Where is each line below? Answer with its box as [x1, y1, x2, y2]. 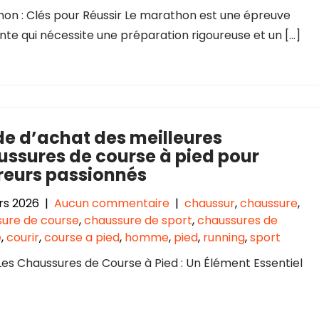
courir [6, 229, 39, 246]
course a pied [44, 229, 120, 246]
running [203, 229, 245, 246]
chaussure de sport [84, 212, 192, 229]
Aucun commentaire [54, 195, 169, 211]
